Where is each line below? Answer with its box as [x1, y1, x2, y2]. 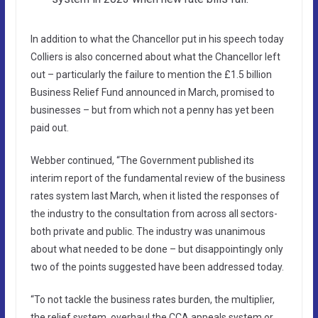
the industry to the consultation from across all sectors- [30, 207, 278, 219]
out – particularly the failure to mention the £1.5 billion [30, 68, 272, 80]
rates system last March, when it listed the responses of [30, 190, 280, 202]
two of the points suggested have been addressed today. [30, 261, 284, 273]
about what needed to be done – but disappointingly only [30, 243, 283, 255]
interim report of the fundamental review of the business [30, 172, 285, 184]
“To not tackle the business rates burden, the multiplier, [30, 293, 275, 305]
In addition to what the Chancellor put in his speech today [30, 33, 284, 45]
